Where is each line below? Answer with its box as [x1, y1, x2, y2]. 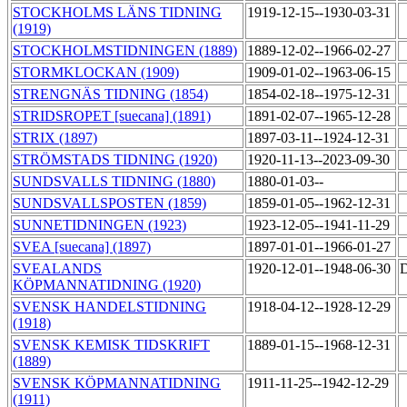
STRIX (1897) [13, 130, 97, 146]
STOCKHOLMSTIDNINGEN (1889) [13, 43, 237, 59]
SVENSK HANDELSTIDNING [13, 299, 206, 315]
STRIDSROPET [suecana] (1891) [13, 108, 211, 124]
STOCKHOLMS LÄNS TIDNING [13, 5, 222, 21]
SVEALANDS [13, 261, 102, 277]
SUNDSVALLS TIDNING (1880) [13, 174, 215, 190]
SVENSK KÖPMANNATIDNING [13, 375, 221, 392]
